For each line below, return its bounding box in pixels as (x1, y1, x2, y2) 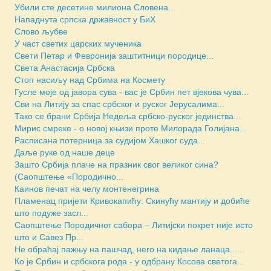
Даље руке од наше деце (15, 147, 115, 157)
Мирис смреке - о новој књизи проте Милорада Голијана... (15, 123, 247, 133)
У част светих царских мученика (15, 38, 142, 48)
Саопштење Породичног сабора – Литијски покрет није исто (15, 220, 253, 230)
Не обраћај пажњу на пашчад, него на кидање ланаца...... (15, 244, 244, 254)
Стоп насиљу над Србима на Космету (15, 74, 165, 85)
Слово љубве (15, 26, 68, 36)
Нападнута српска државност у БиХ (15, 14, 155, 24)
